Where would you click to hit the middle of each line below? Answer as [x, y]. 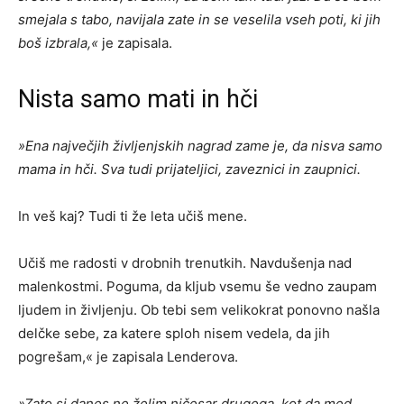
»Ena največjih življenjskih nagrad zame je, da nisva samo [200, 146]
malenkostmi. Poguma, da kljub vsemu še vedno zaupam [197, 287]
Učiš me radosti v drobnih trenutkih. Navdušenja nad [185, 263]
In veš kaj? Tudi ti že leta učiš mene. [133, 216]
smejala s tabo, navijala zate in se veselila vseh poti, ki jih [199, 20]
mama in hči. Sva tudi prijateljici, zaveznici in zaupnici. [189, 170]
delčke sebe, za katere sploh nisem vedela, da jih [174, 334]
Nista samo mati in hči [138, 100]
